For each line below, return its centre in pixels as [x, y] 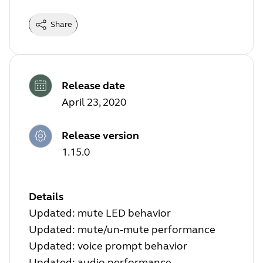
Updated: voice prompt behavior [109, 246]
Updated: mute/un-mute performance [122, 230]
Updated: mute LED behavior [100, 213]
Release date [93, 85]
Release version [100, 136]
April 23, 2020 [94, 102]
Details [46, 197]
